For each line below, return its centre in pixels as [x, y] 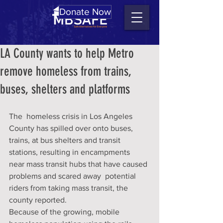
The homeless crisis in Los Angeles [72, 116]
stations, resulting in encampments [71, 152]
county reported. [38, 200]
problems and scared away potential [73, 176]
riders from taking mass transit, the [69, 188]
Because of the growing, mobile [65, 212]
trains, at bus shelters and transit [66, 140]
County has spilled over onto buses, [73, 128]
